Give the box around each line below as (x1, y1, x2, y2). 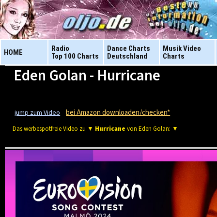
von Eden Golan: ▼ (125, 124, 179, 133)
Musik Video (163, 44, 201, 53)
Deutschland (107, 52, 147, 61)
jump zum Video (15, 108, 61, 118)
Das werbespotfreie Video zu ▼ (13, 124, 95, 133)
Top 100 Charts (51, 52, 99, 61)
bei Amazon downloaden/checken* (66, 108, 170, 118)
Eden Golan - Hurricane (13, 65, 160, 86)
